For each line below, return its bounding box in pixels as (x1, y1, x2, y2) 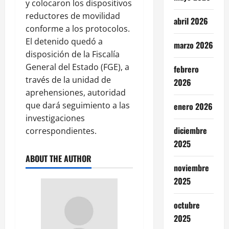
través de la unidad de (26, 74, 111, 85)
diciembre (173, 124, 207, 136)
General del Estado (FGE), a (26, 61, 129, 73)
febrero (173, 62, 199, 75)
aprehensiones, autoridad (26, 86, 126, 98)
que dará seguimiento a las (26, 99, 130, 111)
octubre (173, 198, 200, 211)
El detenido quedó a (26, 35, 103, 47)
